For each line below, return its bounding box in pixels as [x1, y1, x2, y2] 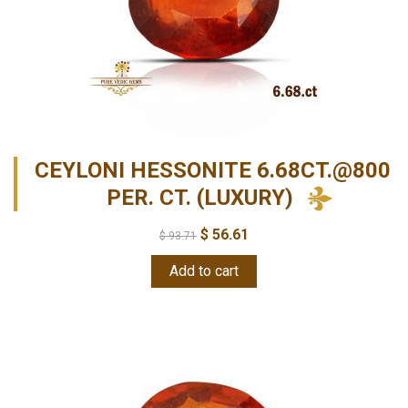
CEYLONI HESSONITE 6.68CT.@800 [35, 157, 391, 183]
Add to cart [169, 261, 239, 280]
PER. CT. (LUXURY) [107, 184, 293, 210]
